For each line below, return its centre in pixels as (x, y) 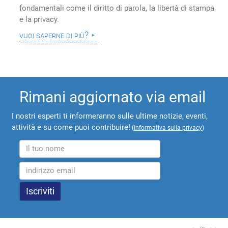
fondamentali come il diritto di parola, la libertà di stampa (117, 8)
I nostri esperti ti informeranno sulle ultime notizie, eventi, (110, 116)
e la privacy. (39, 20)
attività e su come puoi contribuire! (71, 127)
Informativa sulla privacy (168, 127)
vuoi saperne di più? (54, 35)
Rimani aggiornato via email (113, 97)
